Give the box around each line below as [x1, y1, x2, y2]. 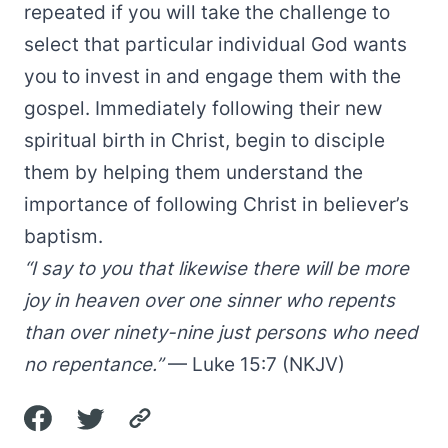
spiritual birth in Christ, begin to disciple [24, 129, 385, 152]
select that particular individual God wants [24, 33, 407, 56]
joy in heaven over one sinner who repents [24, 289, 395, 312]
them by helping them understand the [24, 161, 363, 184]
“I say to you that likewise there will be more [24, 257, 409, 280]
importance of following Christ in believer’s [24, 193, 409, 216]
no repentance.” [24, 353, 163, 376]
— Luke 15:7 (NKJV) [163, 353, 345, 376]
